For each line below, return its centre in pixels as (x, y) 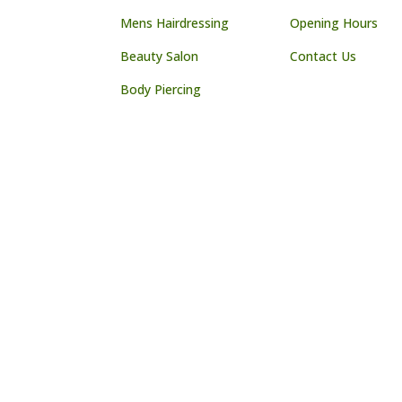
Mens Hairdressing (175, 22)
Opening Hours (334, 22)
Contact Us (323, 56)
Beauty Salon (160, 56)
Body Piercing (161, 89)
